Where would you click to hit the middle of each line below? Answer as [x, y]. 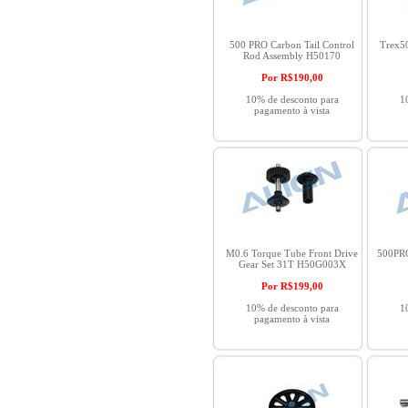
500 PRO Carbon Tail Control [292, 45]
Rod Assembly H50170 [292, 56]
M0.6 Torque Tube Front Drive [292, 253]
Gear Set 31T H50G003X [292, 264]
